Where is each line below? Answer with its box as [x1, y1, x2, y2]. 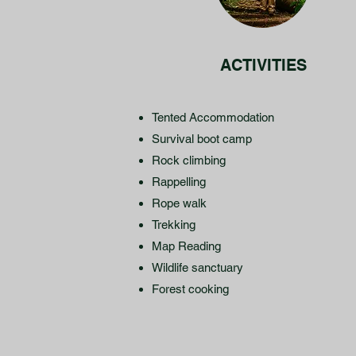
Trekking [152, 218, 195, 231]
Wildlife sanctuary [152, 261, 243, 274]
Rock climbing [152, 153, 226, 167]
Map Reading [152, 239, 221, 253]
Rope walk [152, 196, 207, 210]
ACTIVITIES [219, 56, 307, 75]
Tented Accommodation [152, 110, 274, 124]
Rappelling [152, 175, 206, 188]
